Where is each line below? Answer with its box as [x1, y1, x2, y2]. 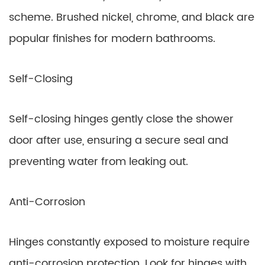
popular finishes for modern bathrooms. [9, 30, 215, 47]
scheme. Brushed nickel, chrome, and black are [9, 9, 254, 26]
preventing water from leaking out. [9, 153, 188, 170]
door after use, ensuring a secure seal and [9, 132, 228, 149]
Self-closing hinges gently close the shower [9, 111, 234, 128]
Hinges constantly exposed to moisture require [9, 234, 250, 251]
